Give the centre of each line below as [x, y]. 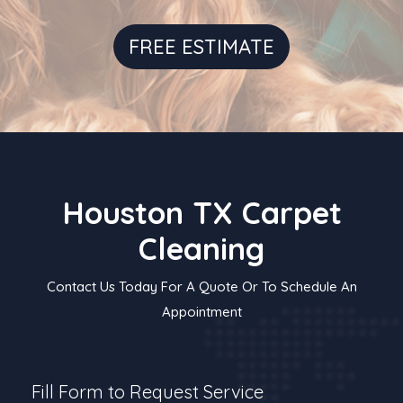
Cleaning [201, 248]
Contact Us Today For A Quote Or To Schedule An [201, 286]
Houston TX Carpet [201, 212]
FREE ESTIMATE [201, 46]
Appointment [201, 311]
